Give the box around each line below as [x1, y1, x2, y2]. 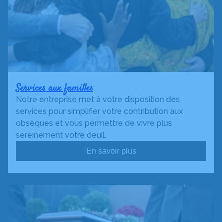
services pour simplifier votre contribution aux [16, 107, 183, 116]
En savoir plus [86, 147, 136, 156]
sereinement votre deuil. [16, 130, 106, 140]
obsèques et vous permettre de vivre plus [16, 118, 172, 128]
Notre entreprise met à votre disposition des [16, 95, 180, 105]
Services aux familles [16, 81, 93, 96]
